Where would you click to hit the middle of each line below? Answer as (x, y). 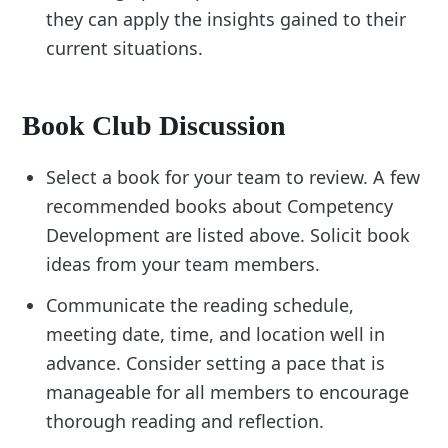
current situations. (125, 48)
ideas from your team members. (183, 263)
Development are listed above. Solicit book (228, 234)
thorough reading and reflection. (185, 420)
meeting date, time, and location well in (216, 333)
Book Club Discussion (154, 125)
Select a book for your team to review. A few (233, 176)
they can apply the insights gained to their (226, 19)
